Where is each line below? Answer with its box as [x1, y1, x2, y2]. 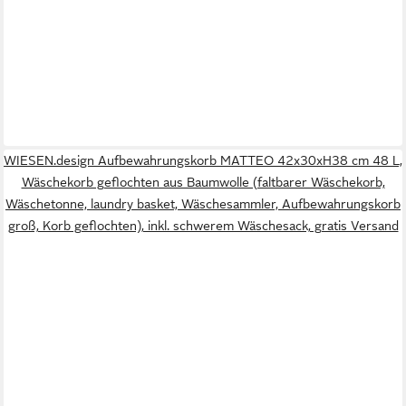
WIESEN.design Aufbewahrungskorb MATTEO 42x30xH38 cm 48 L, [4, 153, 402, 169]
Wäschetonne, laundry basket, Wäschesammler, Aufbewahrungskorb [5, 197, 401, 212]
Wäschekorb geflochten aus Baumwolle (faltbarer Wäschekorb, [21, 175, 385, 190]
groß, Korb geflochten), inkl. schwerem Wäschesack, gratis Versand [7, 218, 399, 234]
